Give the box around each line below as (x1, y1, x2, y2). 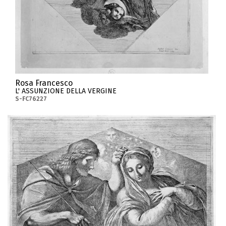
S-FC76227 (15, 95, 47, 102)
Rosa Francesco (15, 78, 73, 88)
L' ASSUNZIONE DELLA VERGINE (15, 86, 117, 95)
